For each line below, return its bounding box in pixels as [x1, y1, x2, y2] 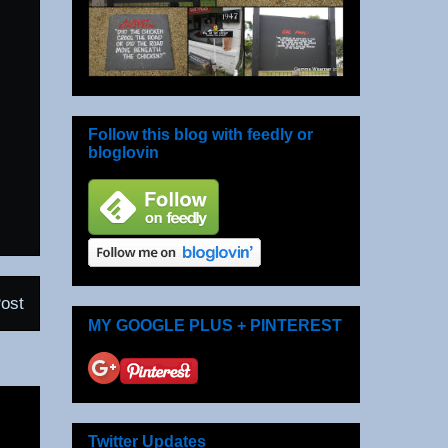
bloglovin [88, 144, 159, 162]
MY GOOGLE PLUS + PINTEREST [88, 316, 342, 334]
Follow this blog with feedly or [88, 126, 313, 144]
